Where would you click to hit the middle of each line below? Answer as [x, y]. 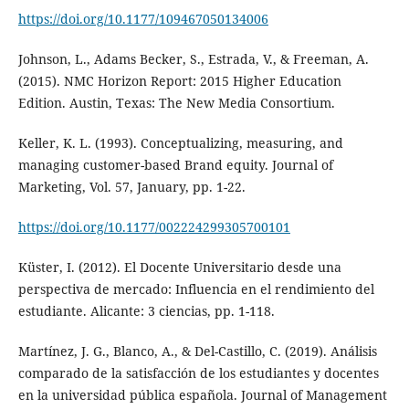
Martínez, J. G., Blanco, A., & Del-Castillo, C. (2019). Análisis [197, 351]
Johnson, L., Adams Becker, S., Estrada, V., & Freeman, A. [193, 59]
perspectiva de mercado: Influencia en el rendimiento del [196, 289]
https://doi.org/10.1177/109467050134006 [143, 19]
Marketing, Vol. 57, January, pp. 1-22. [131, 187]
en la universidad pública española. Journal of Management [202, 395]
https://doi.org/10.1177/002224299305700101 [154, 227]
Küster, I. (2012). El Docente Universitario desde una [179, 267]
